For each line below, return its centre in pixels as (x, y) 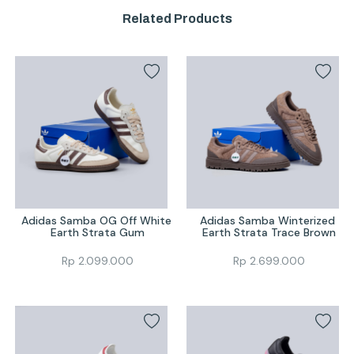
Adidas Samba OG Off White (96, 220)
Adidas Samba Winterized (268, 220)
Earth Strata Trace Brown (269, 232)
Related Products (177, 19)
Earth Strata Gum (97, 232)
